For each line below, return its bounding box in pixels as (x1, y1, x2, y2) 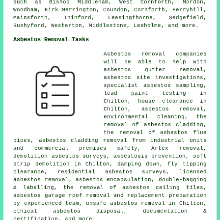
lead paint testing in (104, 90, 207, 96)
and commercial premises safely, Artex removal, (13, 145, 207, 151)
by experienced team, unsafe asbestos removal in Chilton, (13, 200, 207, 206)
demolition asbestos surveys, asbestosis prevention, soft (13, 153, 207, 159)
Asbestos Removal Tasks (13, 36, 89, 43)
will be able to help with (104, 58, 207, 65)
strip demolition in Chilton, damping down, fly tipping (13, 161, 207, 167)
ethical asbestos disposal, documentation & (13, 208, 207, 214)
